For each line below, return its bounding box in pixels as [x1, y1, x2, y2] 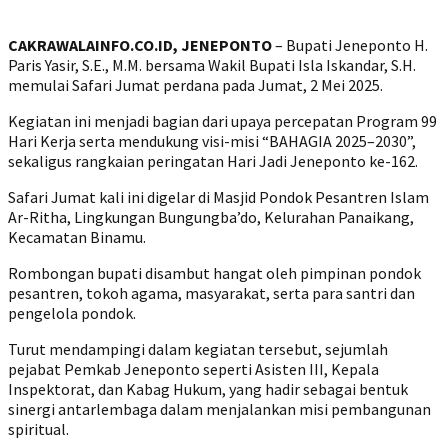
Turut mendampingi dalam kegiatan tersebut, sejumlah [8, 339, 388, 360]
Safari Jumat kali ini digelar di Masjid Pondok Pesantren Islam [8, 187, 429, 208]
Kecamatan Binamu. [8, 227, 146, 248]
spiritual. [8, 419, 69, 440]
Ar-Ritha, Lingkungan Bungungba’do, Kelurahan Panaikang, [8, 207, 414, 228]
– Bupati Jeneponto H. [272, 35, 428, 56]
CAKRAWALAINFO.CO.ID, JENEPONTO [8, 35, 272, 56]
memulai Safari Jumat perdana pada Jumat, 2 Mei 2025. [8, 75, 383, 96]
